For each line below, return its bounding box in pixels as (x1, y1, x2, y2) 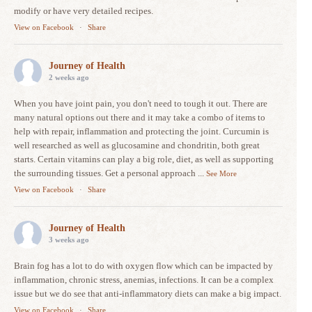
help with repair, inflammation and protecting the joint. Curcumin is (14, 126, 269, 136)
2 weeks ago (49, 73, 89, 81)
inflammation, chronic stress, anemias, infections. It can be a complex (14, 274, 274, 285)
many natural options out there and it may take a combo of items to (14, 112, 265, 123)
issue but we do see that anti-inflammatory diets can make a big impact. (14, 288, 281, 299)
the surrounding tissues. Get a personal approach (14, 168, 198, 178)
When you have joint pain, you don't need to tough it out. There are (14, 98, 267, 109)
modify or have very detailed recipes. (14, 6, 153, 16)
